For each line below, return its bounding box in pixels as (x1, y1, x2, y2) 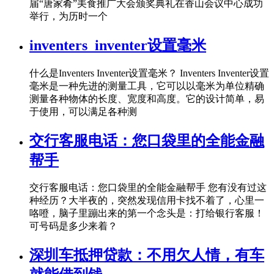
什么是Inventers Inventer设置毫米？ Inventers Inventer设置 (29, 67, 269, 78)
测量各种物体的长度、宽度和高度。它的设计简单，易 (29, 93, 264, 104)
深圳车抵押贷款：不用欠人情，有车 (29, 247, 264, 264)
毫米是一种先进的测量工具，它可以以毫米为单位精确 (29, 80, 264, 91)
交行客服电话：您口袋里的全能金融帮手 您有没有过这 (29, 182, 267, 193)
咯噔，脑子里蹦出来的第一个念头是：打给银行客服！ (29, 208, 264, 219)
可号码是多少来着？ (29, 221, 117, 232)
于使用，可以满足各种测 (29, 106, 137, 117)
